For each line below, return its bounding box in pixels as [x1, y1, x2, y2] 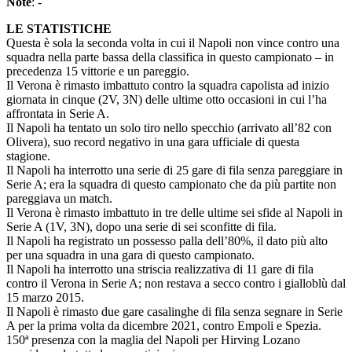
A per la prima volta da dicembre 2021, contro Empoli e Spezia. [6, 319, 324, 332]
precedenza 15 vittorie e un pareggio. [6, 64, 192, 78]
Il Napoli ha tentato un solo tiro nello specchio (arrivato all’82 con [6, 121, 332, 134]
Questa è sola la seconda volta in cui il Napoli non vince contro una [6, 36, 339, 49]
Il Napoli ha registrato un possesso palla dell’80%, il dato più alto [6, 234, 328, 247]
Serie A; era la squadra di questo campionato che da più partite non [6, 178, 336, 191]
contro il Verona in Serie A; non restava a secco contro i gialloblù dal [6, 277, 346, 290]
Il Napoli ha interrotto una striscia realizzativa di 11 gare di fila [6, 262, 313, 276]
